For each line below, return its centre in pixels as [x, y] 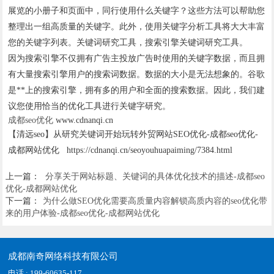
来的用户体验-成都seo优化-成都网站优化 [82, 213]
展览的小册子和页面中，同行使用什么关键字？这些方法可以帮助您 [137, 11]
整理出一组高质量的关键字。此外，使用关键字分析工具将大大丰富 [137, 27]
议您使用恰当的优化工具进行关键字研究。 [90, 106]
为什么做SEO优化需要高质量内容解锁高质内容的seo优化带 [155, 201]
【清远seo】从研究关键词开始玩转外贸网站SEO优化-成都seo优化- [133, 135]
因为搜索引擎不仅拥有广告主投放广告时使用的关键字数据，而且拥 [137, 59]
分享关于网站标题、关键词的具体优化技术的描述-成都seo [155, 177]
